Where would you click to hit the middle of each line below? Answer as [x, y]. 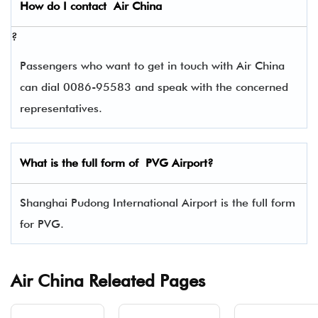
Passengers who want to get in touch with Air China [152, 66]
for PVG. [42, 224]
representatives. [65, 108]
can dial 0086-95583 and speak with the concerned [154, 87]
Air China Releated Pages [108, 281]
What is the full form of [83, 163]
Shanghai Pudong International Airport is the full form [158, 203]
